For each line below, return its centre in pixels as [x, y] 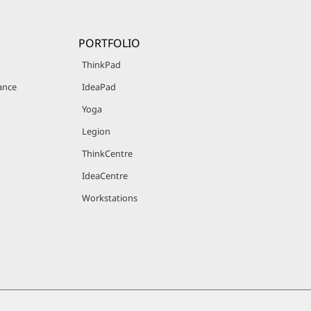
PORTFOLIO [110, 43]
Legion [96, 131]
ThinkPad [102, 65]
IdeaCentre [105, 176]
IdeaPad [99, 87]
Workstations [110, 198]
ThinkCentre [108, 153]
